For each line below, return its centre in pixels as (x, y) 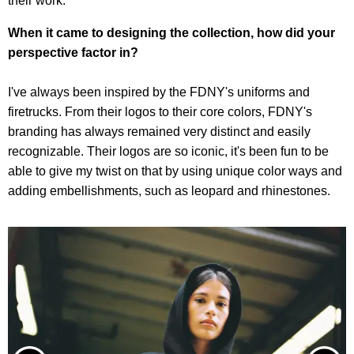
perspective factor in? (73, 52)
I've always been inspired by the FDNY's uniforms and (159, 92)
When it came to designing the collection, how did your (171, 32)
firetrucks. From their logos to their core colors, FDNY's (160, 111)
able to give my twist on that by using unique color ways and (175, 171)
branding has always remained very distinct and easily (159, 131)
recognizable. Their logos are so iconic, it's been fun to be (168, 151)
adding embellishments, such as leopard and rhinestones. (169, 190)
